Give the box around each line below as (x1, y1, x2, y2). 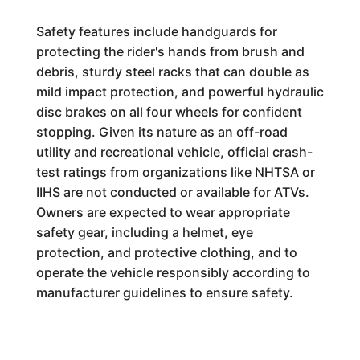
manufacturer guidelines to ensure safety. (35, 284, 293, 301)
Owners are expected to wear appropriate (35, 204, 290, 220)
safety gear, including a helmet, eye (35, 224, 253, 240)
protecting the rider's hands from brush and (35, 43, 305, 59)
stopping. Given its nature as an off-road (35, 124, 288, 140)
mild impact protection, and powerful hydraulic (35, 84, 324, 100)
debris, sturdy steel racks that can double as (35, 63, 309, 80)
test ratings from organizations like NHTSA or (35, 164, 315, 180)
